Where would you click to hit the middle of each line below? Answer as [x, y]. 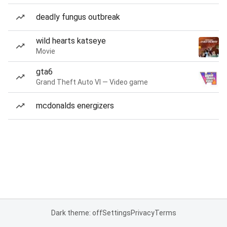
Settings [116, 213]
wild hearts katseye [71, 41]
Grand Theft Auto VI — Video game [92, 82]
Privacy [142, 213]
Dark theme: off [77, 213]
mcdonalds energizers [75, 106]
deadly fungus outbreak [78, 17]
